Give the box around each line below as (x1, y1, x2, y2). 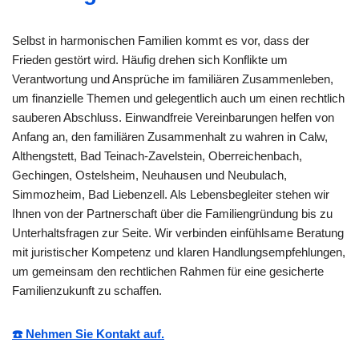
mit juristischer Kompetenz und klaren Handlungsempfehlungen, (12, 244, 345, 259)
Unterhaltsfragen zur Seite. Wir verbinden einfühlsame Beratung (12, 225, 344, 240)
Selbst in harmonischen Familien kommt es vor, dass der (12, 33, 309, 47)
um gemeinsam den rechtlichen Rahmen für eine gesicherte (12, 264, 324, 278)
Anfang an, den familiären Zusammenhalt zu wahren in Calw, (12, 129, 328, 143)
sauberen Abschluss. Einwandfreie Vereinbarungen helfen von (12, 110, 334, 124)
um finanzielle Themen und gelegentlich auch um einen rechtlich (12, 91, 345, 105)
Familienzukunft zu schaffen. (12, 283, 162, 297)
